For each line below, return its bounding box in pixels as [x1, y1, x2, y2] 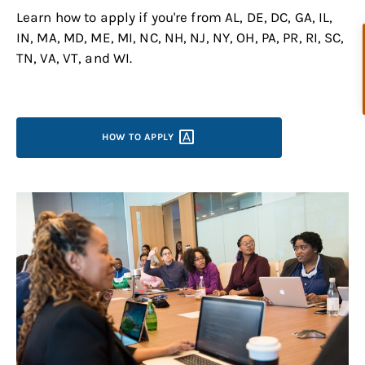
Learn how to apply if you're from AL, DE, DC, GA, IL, [16, 8, 333, 25]
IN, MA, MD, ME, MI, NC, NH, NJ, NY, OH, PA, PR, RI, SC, [16, 29, 345, 46]
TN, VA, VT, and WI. [16, 49, 133, 66]
